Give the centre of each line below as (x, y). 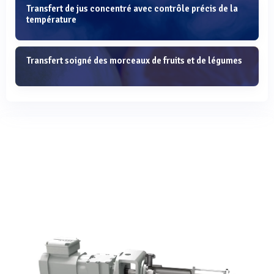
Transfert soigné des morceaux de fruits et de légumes (134, 61)
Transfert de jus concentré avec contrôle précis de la (132, 8)
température (51, 19)
